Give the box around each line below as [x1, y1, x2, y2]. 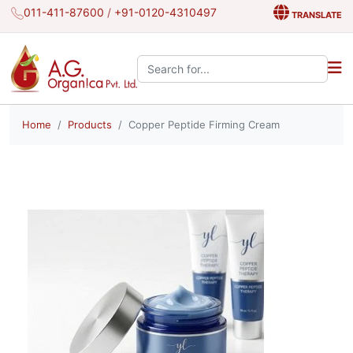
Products [68, 118, 112, 131]
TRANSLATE [288, 9, 342, 20]
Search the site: [136, 55, 217, 69]
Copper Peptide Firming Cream [128, 118, 280, 131]
